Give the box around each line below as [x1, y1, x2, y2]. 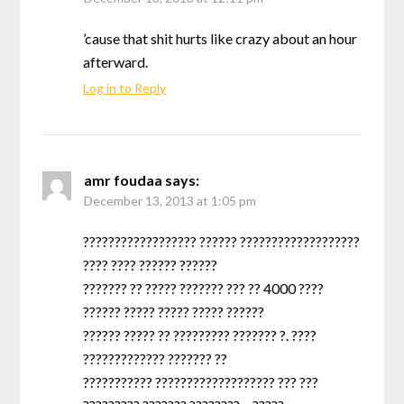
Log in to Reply [83, 79, 167, 96]
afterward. [83, 52, 149, 70]
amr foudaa [84, 170, 163, 188]
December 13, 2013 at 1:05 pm [84, 192, 257, 208]
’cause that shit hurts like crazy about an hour [83, 29, 358, 47]
